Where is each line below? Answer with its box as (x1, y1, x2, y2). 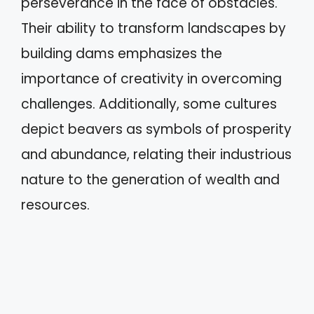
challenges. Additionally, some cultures (21, 95, 277, 114)
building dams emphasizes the (21, 44, 222, 63)
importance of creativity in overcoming (21, 69, 282, 88)
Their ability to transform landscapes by (21, 19, 286, 38)
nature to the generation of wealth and (21, 170, 280, 189)
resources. (21, 196, 90, 214)
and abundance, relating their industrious (21, 145, 292, 164)
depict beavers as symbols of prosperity (21, 120, 292, 139)
